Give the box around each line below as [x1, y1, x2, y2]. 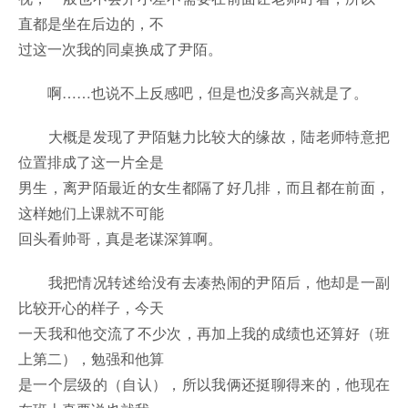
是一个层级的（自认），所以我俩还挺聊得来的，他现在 [18, 373, 390, 395]
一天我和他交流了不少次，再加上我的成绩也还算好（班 [18, 322, 390, 344]
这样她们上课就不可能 [18, 202, 164, 224]
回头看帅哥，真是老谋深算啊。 [18, 228, 222, 250]
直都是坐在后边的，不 [18, 13, 164, 35]
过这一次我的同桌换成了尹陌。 [18, 38, 222, 60]
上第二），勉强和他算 [18, 348, 164, 370]
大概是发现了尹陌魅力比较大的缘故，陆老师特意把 [18, 126, 390, 148]
